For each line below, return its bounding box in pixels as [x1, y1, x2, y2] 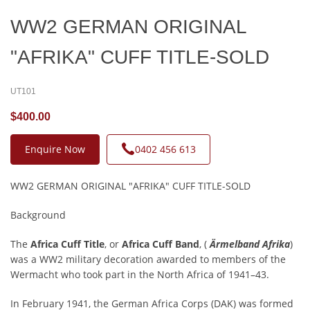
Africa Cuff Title [30, 237, 104, 250]
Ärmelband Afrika [210, 237, 290, 250]
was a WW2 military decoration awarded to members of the [10, 252, 286, 266]
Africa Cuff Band [122, 237, 199, 250]
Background [10, 208, 66, 221]
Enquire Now [25, 142, 85, 156]
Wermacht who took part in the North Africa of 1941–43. [10, 267, 269, 281]
